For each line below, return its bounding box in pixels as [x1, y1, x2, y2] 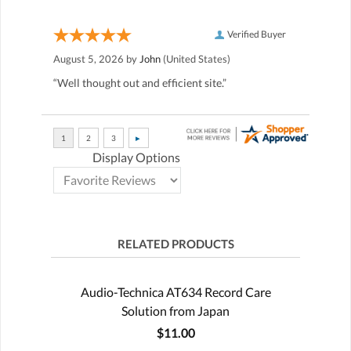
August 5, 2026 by [53, 52, 139, 65]
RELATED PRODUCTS [117, 236, 234, 251]
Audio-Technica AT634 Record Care [80, 284, 271, 299]
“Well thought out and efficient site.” [53, 75, 226, 89]
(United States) [161, 52, 230, 65]
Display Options [92, 149, 180, 165]
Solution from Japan [121, 302, 230, 318]
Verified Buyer [227, 27, 286, 40]
